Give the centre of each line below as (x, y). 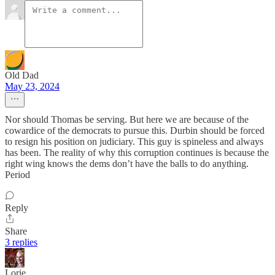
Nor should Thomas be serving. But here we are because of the (127, 120)
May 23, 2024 (32, 87)
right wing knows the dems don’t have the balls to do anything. (127, 164)
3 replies (21, 242)
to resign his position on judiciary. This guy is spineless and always (134, 142)
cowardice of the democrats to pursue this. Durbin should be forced (135, 131)
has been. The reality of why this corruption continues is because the (137, 153)
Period (17, 175)
